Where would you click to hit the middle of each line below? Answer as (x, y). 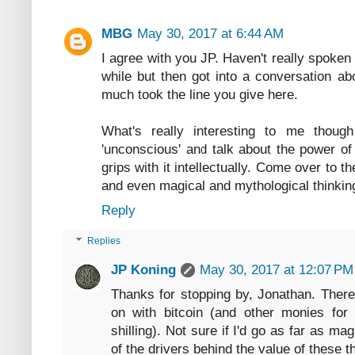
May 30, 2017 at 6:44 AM (210, 34)
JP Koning (143, 269)
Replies (104, 241)
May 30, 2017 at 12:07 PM (277, 269)
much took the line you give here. (200, 95)
